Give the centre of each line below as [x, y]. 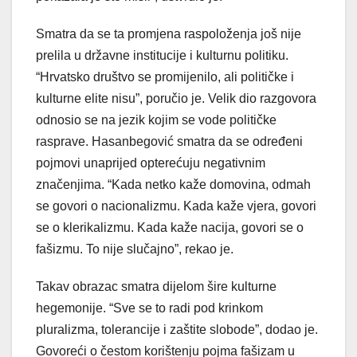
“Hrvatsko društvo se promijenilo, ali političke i [165, 77]
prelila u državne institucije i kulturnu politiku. [162, 56]
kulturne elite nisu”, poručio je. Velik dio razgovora [176, 99]
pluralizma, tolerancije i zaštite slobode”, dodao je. [177, 330]
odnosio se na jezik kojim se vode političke [156, 120]
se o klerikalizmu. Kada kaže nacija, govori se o [170, 228]
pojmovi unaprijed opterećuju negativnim [151, 163]
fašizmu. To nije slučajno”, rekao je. [135, 249]
